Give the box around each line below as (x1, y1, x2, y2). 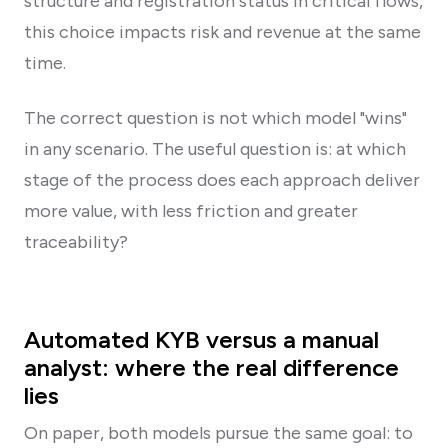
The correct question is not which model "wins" (24, 106, 407, 129)
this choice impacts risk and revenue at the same (24, 20, 421, 43)
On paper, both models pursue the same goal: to (24, 421, 413, 444)
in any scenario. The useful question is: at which (24, 137, 406, 160)
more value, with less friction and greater (24, 199, 358, 222)
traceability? (24, 230, 128, 253)
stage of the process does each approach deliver (24, 168, 420, 191)
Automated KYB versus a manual (24, 324, 379, 354)
